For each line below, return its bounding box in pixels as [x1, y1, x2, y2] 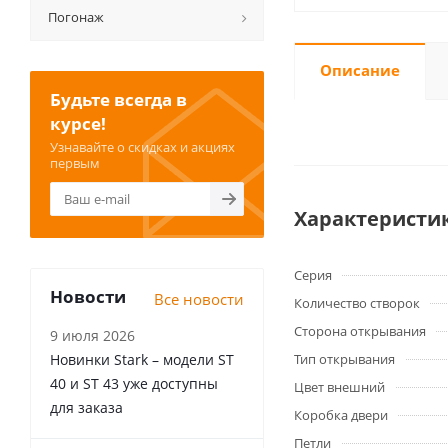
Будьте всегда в [50, 88, 187, 111]
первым [50, 154, 100, 172]
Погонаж [48, 8, 104, 26]
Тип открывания [294, 350, 395, 368]
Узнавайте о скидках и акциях [50, 138, 235, 156]
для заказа [50, 398, 123, 417]
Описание [320, 60, 400, 80]
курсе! [50, 112, 106, 135]
